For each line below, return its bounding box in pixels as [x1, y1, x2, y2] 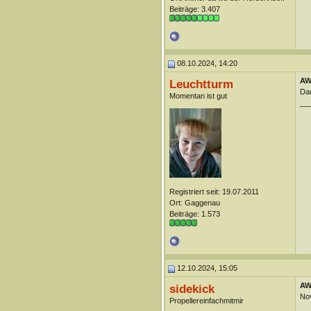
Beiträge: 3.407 [169, 5, 220, 13]
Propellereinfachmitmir [169, 296, 244, 305]
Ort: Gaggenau [169, 199, 220, 207]
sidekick [169, 282, 215, 296]
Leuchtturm [169, 77, 233, 91]
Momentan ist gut [169, 92, 227, 100]
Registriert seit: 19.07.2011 [169, 187, 259, 196]
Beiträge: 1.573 [169, 210, 220, 218]
